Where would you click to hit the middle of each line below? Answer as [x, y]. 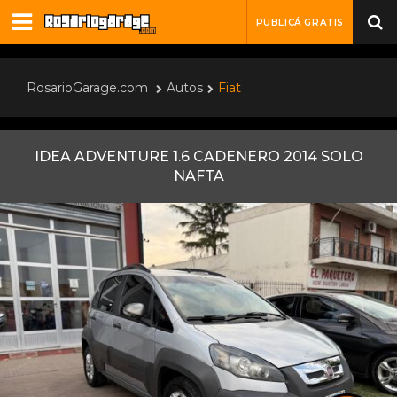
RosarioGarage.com [87, 88]
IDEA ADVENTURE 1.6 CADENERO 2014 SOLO [198, 156]
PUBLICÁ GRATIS [300, 23]
